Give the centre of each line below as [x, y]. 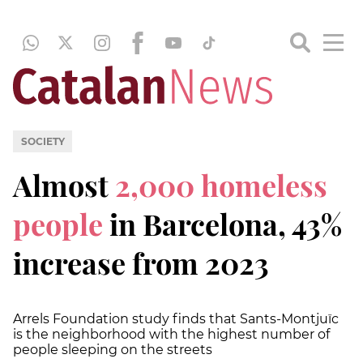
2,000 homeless [221, 184]
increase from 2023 [141, 262]
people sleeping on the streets [113, 349]
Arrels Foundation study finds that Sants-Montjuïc [176, 318]
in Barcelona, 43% [222, 223]
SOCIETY [43, 141]
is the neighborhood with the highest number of [171, 334]
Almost [64, 184]
